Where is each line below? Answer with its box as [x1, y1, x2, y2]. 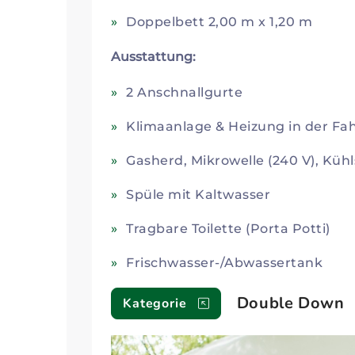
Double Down [236, 292, 345, 314]
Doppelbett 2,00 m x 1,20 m [126, 13, 313, 29]
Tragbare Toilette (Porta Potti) [126, 220, 330, 236]
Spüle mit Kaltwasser [126, 186, 271, 202]
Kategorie [123, 294, 187, 312]
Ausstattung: [111, 48, 196, 64]
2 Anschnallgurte [126, 84, 243, 100]
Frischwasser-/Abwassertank [126, 254, 323, 270]
